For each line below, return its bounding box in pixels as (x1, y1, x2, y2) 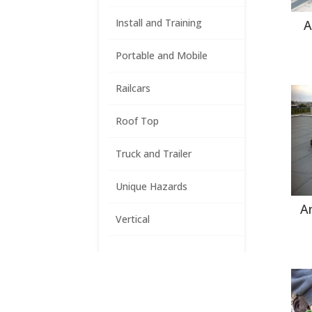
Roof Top (116, 114, 159, 127)
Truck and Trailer (116, 146, 192, 160)
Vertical (116, 212, 150, 226)
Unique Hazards (116, 179, 188, 193)
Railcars (116, 81, 151, 95)
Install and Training (116, 15, 203, 29)
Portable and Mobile (116, 48, 208, 62)
